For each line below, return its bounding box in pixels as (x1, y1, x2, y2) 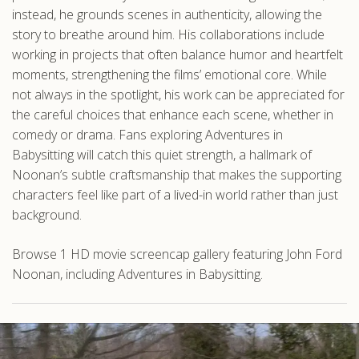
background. (12, 206, 82, 224)
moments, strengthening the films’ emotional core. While (12, 66, 327, 83)
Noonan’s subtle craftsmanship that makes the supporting (12, 166, 341, 184)
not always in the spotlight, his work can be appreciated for (12, 86, 345, 103)
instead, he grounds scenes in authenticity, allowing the (12, 6, 322, 23)
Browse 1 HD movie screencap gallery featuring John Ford (12, 245, 342, 263)
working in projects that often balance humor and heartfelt (12, 46, 343, 63)
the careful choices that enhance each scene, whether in (12, 106, 333, 123)
